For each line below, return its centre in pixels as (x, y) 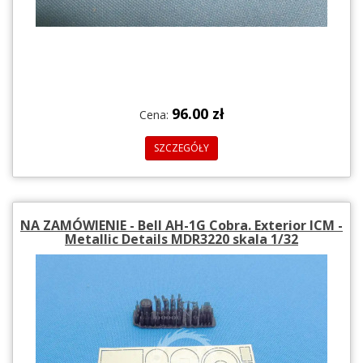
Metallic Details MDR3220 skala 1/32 (181, 239)
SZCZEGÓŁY (181, 147)
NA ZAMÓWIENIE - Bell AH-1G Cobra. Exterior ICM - (181, 225)
